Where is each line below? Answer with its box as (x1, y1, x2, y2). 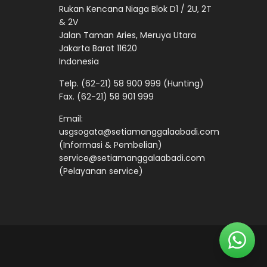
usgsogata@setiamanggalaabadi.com (58, 126, 219, 138)
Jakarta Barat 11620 (58, 42, 137, 55)
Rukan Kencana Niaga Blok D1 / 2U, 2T (58, 3, 212, 15)
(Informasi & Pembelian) (58, 139, 162, 151)
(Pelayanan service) (58, 165, 143, 178)
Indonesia (58, 55, 99, 68)
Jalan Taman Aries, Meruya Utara (58, 29, 196, 42)
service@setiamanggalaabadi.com (58, 152, 205, 164)
